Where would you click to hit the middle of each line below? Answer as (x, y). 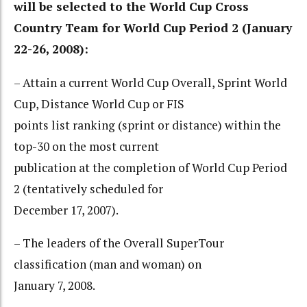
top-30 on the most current (86, 146)
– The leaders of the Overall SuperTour (119, 243)
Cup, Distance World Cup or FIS (99, 103)
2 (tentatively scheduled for (88, 188)
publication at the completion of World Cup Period (150, 167)
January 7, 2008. (54, 286)
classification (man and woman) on (108, 265)
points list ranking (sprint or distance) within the (147, 125)
